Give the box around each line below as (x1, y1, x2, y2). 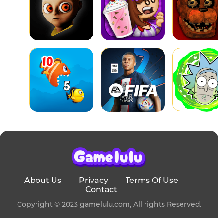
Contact (85, 185, 117, 194)
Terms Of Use (126, 176, 178, 185)
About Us (24, 176, 61, 185)
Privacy (79, 176, 108, 185)
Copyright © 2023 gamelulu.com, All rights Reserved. (17, 200, 201, 209)
